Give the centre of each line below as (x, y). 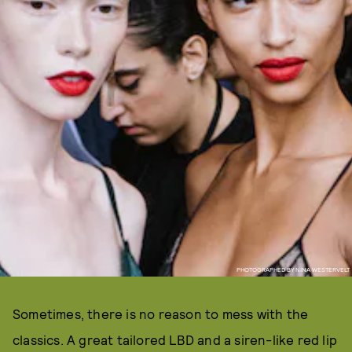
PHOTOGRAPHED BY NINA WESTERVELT (293, 269)
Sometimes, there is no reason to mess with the (161, 313)
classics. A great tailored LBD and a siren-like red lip (175, 339)
